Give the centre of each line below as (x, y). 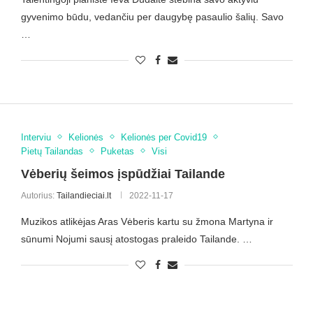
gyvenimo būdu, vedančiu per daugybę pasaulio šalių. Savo (152, 17)
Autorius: (38, 195)
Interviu (36, 137)
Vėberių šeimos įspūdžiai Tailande (123, 174)
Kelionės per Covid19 (163, 137)
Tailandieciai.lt (83, 195)
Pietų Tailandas (52, 151)
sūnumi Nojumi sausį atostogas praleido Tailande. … (136, 239)
